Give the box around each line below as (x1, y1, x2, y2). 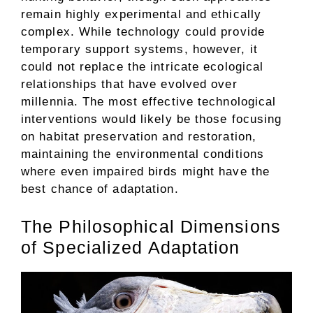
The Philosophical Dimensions (21, 216, 281, 236)
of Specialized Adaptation (21, 237, 240, 257)
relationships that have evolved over (21, 78, 238, 91)
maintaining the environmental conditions (21, 147, 265, 161)
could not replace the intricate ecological (21, 60, 264, 73)
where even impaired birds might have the (21, 165, 270, 178)
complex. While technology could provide (21, 25, 265, 38)
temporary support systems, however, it (21, 43, 258, 56)
